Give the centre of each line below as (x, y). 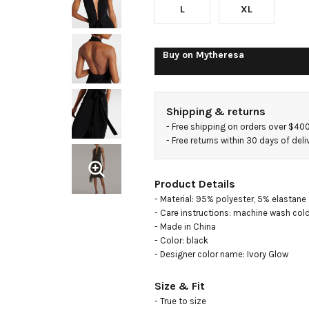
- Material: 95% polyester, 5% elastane (230, 199)
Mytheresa (220, 55)
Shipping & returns (216, 111)
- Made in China (185, 227)
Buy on (179, 55)
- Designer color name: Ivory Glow (221, 254)
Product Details (195, 184)
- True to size (180, 301)
